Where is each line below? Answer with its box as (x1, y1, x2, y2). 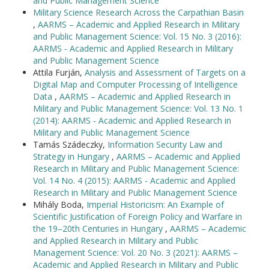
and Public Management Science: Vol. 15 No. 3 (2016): (33, 31, 241, 42)
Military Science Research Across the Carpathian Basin (33, 7, 244, 18)
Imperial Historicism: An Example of (86, 199, 224, 210)
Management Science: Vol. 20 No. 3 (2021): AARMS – (33, 247, 238, 258)
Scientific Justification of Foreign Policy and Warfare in (33, 211, 242, 222)
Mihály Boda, (33, 199, 86, 210)
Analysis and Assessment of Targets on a (85, 67, 246, 78)
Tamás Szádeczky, (33, 139, 107, 150)
